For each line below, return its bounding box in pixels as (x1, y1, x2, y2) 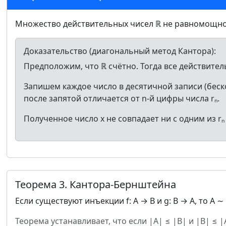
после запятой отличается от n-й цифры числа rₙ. (24, 93, 219, 104)
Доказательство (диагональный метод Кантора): (24, 45, 216, 56)
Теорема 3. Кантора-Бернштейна (15, 178, 176, 191)
